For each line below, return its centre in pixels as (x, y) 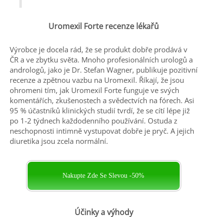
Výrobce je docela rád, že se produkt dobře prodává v (99, 49)
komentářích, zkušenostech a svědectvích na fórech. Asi (102, 100)
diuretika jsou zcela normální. (59, 141)
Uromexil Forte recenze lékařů (104, 26)
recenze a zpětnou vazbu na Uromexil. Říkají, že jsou (97, 80)
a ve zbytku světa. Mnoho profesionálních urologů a (107, 59)
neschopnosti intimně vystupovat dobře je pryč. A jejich (102, 131)
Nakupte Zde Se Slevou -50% (104, 175)
